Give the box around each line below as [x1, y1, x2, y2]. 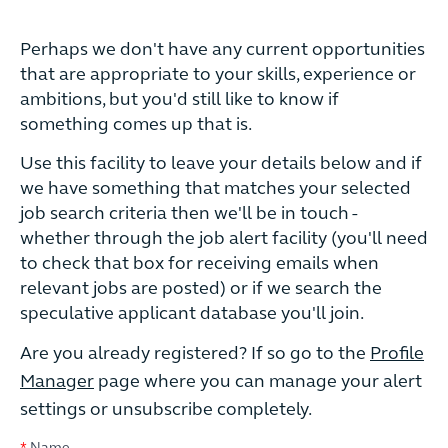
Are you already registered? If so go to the [20, 344, 370, 364]
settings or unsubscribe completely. [20, 400, 312, 420]
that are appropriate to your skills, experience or [20, 65, 416, 85]
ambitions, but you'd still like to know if [20, 90, 339, 110]
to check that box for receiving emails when [20, 254, 379, 274]
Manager [20, 372, 94, 392]
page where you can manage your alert [94, 372, 422, 392]
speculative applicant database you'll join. [20, 304, 364, 324]
